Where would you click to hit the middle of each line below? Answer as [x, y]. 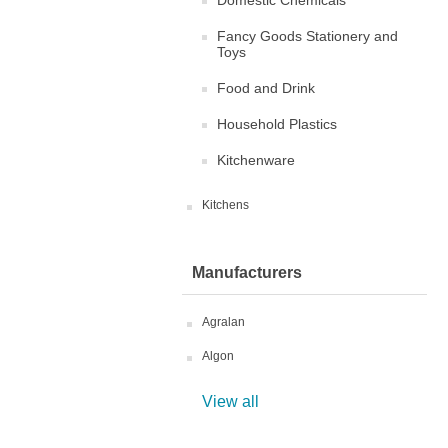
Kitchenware [256, 160]
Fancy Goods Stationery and [307, 36]
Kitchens [225, 205]
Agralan [223, 322]
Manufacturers [247, 272]
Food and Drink [266, 88]
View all [230, 401]
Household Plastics [277, 124]
